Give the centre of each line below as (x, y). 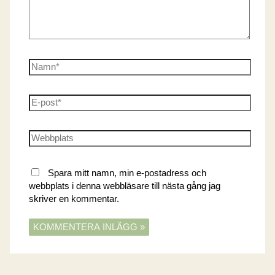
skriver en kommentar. (74, 199)
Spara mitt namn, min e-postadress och (127, 173)
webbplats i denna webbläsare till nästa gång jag (125, 186)
